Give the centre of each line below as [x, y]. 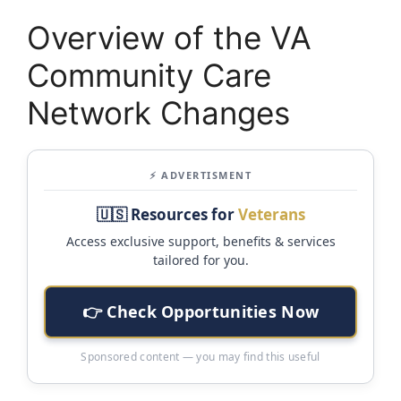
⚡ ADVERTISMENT [200, 175]
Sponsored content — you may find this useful [200, 357]
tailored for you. [200, 260]
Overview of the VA [169, 38]
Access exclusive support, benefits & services [200, 242]
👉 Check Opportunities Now [200, 312]
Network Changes [158, 113]
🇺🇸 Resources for [167, 215]
